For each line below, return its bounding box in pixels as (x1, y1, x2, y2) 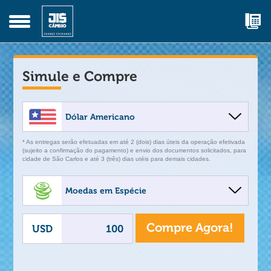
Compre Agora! (146, 221, 233, 235)
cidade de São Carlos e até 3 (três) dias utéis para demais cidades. (22, 155, 211, 162)
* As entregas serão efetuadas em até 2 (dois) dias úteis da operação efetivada (22, 139, 246, 145)
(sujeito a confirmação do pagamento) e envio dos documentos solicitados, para (22, 147, 247, 154)
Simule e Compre (22, 68, 138, 85)
